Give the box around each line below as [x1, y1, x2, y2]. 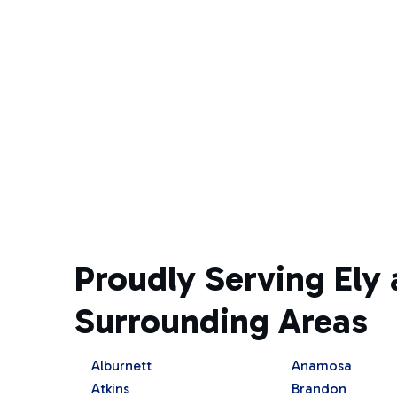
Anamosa [291, 356, 352, 374]
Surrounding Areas [74, 299, 368, 342]
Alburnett [90, 356, 152, 374]
